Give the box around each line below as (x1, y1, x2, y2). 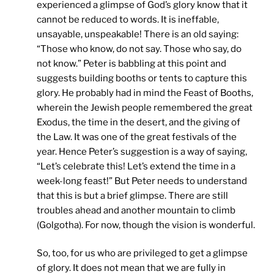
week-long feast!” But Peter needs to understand (37, 175, 247, 187)
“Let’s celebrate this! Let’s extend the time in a (37, 160, 235, 172)
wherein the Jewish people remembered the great (37, 102, 253, 113)
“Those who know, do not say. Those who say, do (37, 43, 242, 54)
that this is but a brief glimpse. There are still (37, 190, 228, 201)
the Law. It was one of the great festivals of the (37, 131, 237, 143)
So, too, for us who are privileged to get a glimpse (37, 248, 248, 259)
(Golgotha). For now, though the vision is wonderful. (37, 219, 255, 231)
